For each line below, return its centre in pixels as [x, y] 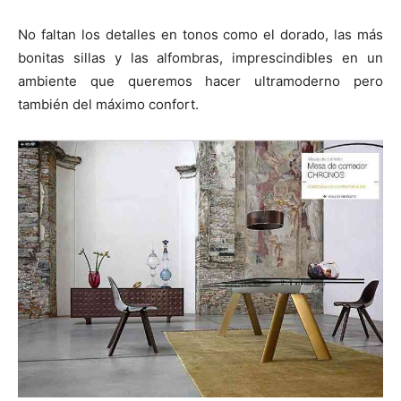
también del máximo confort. [108, 105]
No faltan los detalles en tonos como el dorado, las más [200, 35]
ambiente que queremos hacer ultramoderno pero [200, 81]
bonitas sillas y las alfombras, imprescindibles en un [200, 58]
